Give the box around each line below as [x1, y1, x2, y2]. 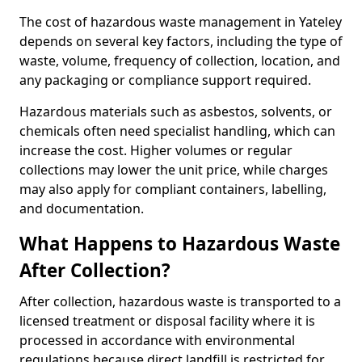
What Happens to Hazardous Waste [19, 231, 340, 256]
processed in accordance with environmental [19, 331, 295, 349]
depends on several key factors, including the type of [19, 32, 343, 50]
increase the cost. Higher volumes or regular [19, 141, 293, 159]
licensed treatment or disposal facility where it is [19, 312, 315, 330]
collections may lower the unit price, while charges [19, 161, 328, 179]
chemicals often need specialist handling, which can [19, 122, 335, 140]
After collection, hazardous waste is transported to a [19, 293, 341, 310]
